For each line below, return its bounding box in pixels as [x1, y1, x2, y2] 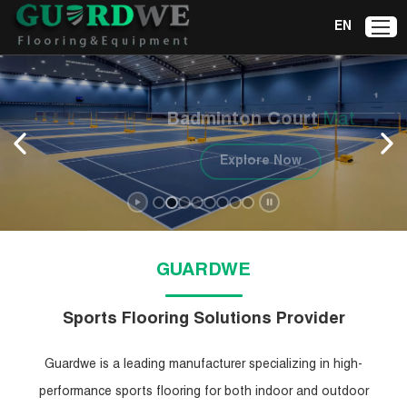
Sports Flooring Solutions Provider [62, 312, 345, 329]
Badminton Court [109, 111, 266, 130]
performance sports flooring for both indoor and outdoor [38, 386, 369, 400]
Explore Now [163, 154, 244, 168]
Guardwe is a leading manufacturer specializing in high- [45, 359, 362, 372]
